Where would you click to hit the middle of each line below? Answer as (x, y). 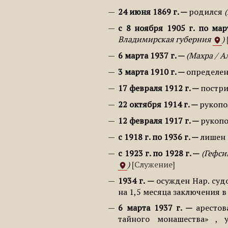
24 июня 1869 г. (149, 12)
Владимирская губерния (166, 39)
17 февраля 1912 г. (155, 88)
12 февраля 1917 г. (155, 121)
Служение (154, 164)
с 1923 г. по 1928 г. (154, 153)
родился (206, 12)
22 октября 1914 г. (155, 105)
